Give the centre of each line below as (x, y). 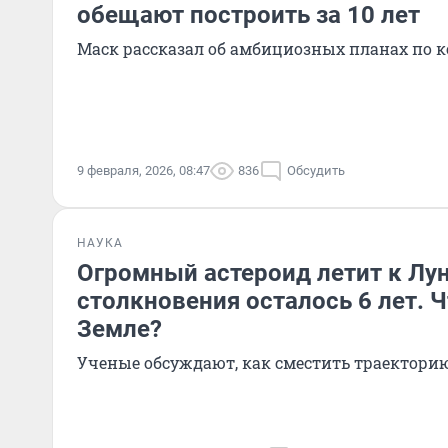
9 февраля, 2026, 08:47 (143, 170)
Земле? (119, 329)
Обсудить (316, 170)
